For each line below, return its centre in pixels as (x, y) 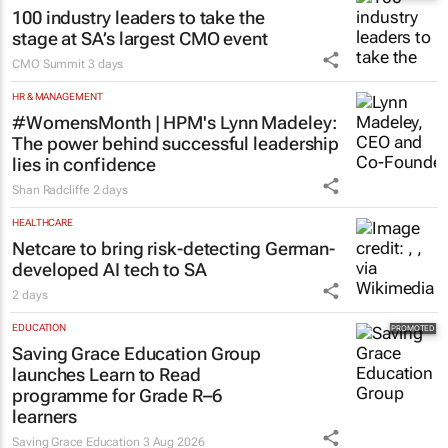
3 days (105, 63)
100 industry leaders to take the (138, 17)
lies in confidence (84, 164)
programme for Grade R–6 (117, 395)
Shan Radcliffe (51, 189)
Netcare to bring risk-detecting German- (174, 248)
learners (45, 416)
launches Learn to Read (106, 374)
